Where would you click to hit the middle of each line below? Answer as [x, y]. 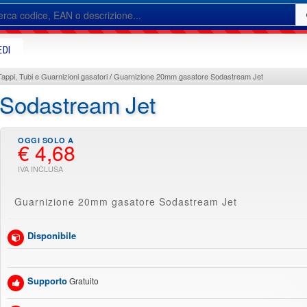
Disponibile [52, 235]
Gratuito [84, 281]
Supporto [47, 281]
